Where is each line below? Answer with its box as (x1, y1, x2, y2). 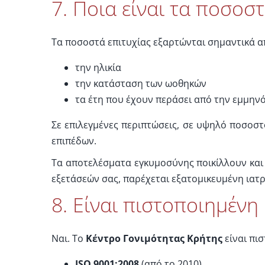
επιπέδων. (51, 134, 96, 147)
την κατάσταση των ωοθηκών (75, 76, 206, 90)
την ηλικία (75, 60, 121, 74)
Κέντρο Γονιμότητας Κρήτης (85, 231, 222, 245)
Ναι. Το (51, 231, 86, 245)
